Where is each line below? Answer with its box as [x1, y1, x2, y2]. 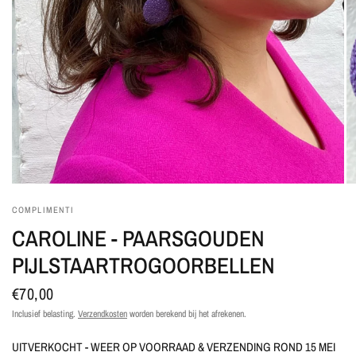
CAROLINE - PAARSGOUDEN [12, 222, 265, 253]
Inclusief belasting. [12, 307, 78, 320]
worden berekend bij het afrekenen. [127, 307, 246, 320]
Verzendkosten [78, 307, 127, 320]
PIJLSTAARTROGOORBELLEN [12, 250, 275, 281]
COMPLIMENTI [12, 203, 75, 215]
